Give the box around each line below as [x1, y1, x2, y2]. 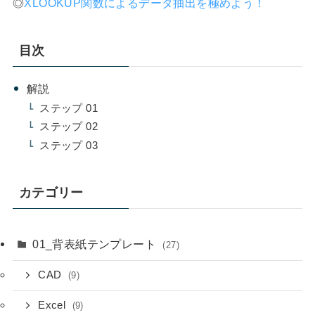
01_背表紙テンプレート [32, 237, 160, 250]
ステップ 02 [39, 121, 98, 133]
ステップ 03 [39, 139, 98, 151]
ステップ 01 [39, 102, 98, 114]
